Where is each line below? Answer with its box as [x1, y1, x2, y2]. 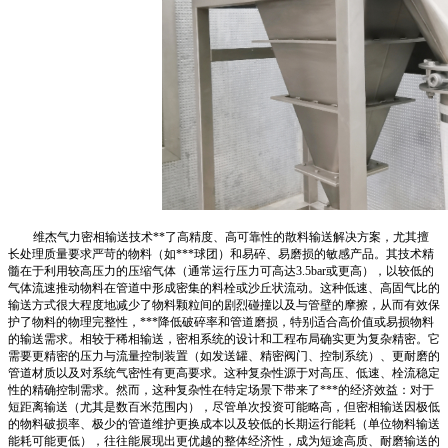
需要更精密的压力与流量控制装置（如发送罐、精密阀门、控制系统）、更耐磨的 [8, 349, 440, 363]
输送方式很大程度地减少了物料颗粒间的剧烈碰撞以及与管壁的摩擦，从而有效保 [8, 298, 440, 312]
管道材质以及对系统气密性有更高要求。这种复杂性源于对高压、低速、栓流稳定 [8, 366, 440, 380]
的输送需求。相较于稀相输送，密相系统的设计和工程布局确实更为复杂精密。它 [8, 332, 440, 346]
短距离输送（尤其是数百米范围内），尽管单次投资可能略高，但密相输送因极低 [8, 400, 440, 414]
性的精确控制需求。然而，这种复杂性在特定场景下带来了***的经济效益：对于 [8, 383, 434, 397]
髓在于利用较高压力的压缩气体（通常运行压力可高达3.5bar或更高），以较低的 [8, 264, 434, 278]
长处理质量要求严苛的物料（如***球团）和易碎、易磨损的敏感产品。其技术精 [8, 247, 434, 261]
